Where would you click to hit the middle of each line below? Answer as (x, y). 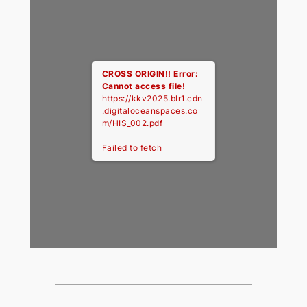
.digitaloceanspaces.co (150, 110)
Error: (186, 73)
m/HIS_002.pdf (132, 123)
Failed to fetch (132, 147)
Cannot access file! (144, 86)
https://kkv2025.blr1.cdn (152, 98)
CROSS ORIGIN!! (138, 73)
